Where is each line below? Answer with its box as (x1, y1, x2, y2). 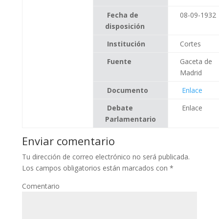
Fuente (107, 56, 131, 66)
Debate (107, 103, 133, 112)
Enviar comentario (22, 133, 115, 148)
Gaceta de (179, 56, 212, 66)
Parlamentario (105, 114, 156, 124)
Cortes (179, 39, 201, 48)
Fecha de (107, 10, 138, 20)
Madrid (179, 67, 202, 77)
